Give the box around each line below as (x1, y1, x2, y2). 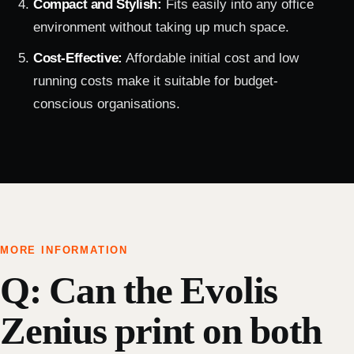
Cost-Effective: (33, 51, 122, 66)
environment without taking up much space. (33, 20, 290, 35)
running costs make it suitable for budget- (33, 73, 279, 88)
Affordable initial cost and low (122, 51, 299, 66)
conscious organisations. (33, 96, 181, 111)
